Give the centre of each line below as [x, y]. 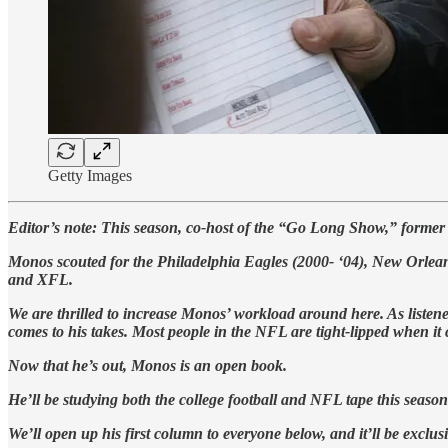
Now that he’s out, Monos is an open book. [147, 365]
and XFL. [40, 279]
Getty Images [90, 175]
